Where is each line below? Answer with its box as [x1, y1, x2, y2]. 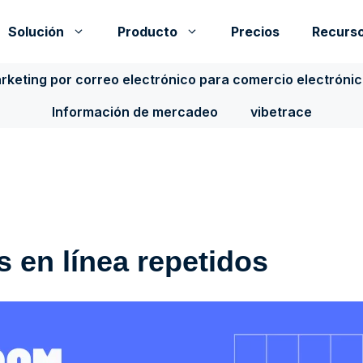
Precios [231, 23, 280, 40]
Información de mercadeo [51, 104, 218, 120]
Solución [8, 23, 64, 40]
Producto [117, 23, 177, 40]
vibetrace [250, 104, 312, 120]
